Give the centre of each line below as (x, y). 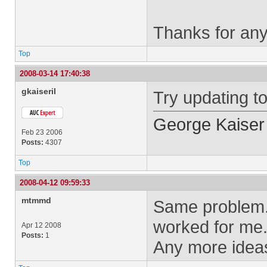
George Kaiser (209, 124)
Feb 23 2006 (42, 132)
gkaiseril (39, 91)
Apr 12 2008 (41, 225)
